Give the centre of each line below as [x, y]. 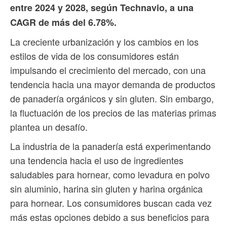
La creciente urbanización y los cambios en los [104, 42]
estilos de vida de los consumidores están [94, 56]
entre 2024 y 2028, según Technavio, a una [102, 8]
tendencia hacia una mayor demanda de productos [113, 84]
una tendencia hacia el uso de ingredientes [97, 160]
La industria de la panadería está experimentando [110, 146]
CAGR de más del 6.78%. [63, 23]
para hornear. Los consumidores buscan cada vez [111, 203]
